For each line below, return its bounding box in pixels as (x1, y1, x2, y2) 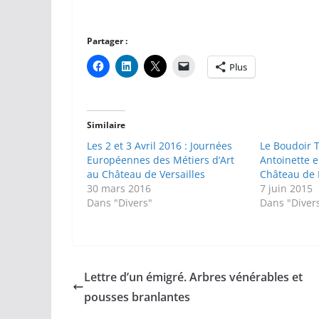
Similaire (87, 119, 125, 132)
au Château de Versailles (87, 167, 205, 182)
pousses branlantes (84, 289, 190, 305)
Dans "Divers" (87, 196, 152, 210)
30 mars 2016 (87, 182, 151, 196)
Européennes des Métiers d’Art (87, 153, 234, 167)
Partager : (87, 35, 127, 48)
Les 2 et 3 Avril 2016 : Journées (87, 139, 232, 153)
